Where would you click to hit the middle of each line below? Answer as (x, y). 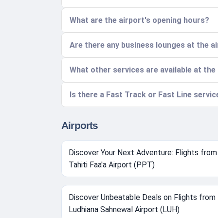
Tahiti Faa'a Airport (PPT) (112, 165)
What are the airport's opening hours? (139, 20)
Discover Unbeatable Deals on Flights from (142, 198)
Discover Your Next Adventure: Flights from (143, 153)
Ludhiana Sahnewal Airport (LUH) (124, 210)
